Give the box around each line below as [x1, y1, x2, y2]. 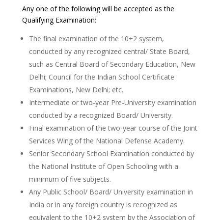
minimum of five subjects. [28, 174, 111, 184]
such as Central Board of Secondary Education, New [28, 59, 195, 69]
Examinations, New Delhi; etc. [28, 85, 123, 95]
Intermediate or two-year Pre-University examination [28, 98, 196, 108]
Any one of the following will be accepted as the [22, 4, 174, 14]
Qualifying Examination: [22, 15, 96, 25]
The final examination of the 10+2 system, [28, 34, 164, 44]
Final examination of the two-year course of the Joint [28, 123, 197, 133]
